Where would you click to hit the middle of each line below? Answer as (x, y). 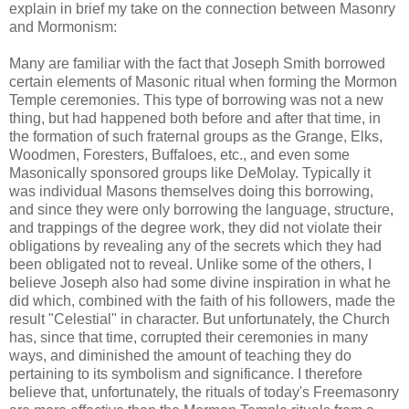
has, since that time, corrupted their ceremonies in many (189, 337)
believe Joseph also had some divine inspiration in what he (200, 282)
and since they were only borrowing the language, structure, (201, 209)
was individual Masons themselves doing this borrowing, (191, 191)
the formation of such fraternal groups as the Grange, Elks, (196, 136)
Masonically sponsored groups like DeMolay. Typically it (190, 173)
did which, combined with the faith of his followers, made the (202, 300)
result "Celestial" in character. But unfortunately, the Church (199, 319)
